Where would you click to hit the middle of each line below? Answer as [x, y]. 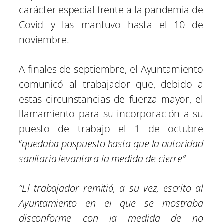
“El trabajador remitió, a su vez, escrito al [111, 188]
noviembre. [44, 40]
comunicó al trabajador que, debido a [111, 84]
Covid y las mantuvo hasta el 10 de [111, 25]
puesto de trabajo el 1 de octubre [111, 129]
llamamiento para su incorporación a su [111, 114]
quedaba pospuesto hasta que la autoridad [112, 144]
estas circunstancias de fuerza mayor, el [111, 99]
